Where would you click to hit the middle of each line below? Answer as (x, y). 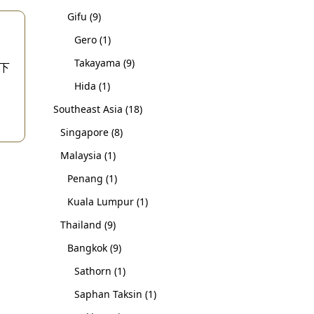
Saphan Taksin (108, 294)
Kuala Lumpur (101, 202)
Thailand (81, 225)
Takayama (97, 63)
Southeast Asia (88, 109)
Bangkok (87, 248)
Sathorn (93, 271)
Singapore (84, 132)
